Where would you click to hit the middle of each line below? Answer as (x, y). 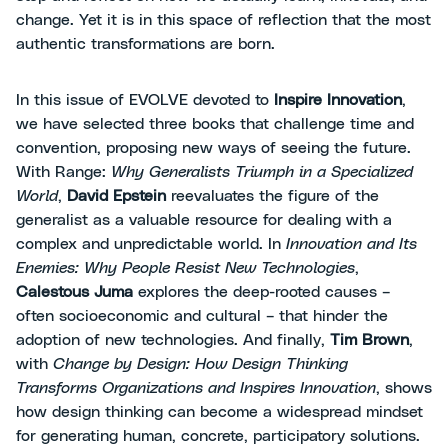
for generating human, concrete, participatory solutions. (218, 436)
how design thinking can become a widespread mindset (219, 412)
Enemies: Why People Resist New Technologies (185, 268)
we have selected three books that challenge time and (215, 124)
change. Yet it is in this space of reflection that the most (223, 20)
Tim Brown (369, 340)
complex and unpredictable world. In (151, 244)
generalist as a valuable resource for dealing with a (204, 220)
